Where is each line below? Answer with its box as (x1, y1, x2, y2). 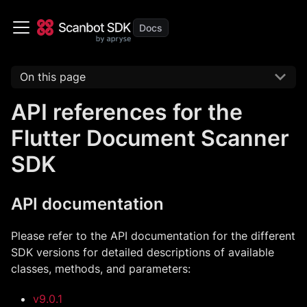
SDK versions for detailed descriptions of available (11, 245, 274, 259)
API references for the (11, 98, 243, 125)
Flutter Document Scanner (11, 124, 289, 151)
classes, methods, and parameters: (11, 261, 191, 275)
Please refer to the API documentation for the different (11, 228, 295, 243)
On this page (19, 70, 86, 84)
